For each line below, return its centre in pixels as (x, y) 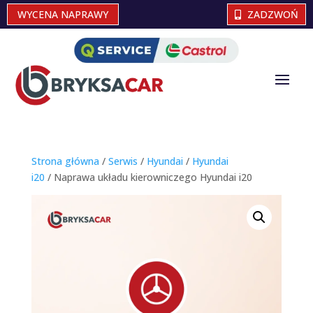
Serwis (123, 161)
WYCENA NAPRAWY (63, 14)
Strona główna (65, 161)
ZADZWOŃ (273, 14)
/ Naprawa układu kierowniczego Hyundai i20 (148, 177)
